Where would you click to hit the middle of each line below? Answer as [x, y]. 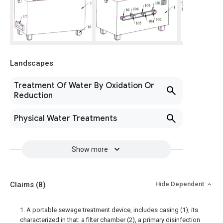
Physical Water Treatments [65, 118]
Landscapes [32, 63]
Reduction [33, 96]
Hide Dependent [180, 184]
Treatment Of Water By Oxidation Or [84, 86]
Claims [23, 185]
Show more [90, 149]
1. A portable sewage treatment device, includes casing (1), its [109, 210]
